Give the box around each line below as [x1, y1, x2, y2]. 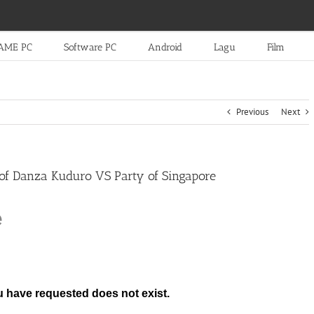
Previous [236, 106, 268, 118]
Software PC [63, 41, 116, 53]
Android [147, 41, 182, 53]
